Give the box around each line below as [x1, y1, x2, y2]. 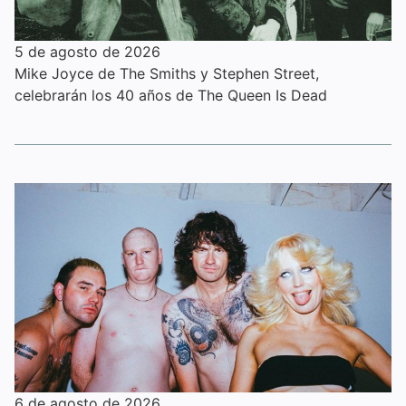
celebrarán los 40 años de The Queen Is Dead [14, 85, 327, 104]
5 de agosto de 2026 [14, 42, 160, 61]
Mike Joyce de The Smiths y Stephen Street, [14, 63, 319, 82]
